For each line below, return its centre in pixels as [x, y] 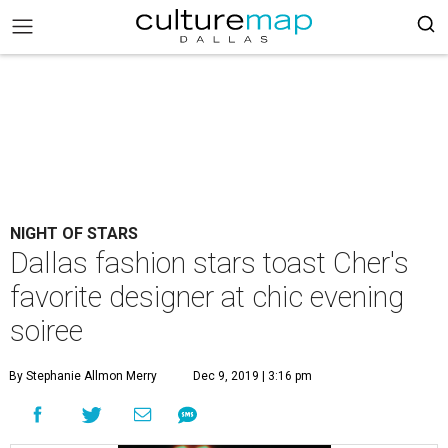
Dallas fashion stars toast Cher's [209, 263]
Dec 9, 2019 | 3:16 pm [252, 376]
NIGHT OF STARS [74, 233]
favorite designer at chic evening [207, 297]
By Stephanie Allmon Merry [83, 376]
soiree [46, 331]
